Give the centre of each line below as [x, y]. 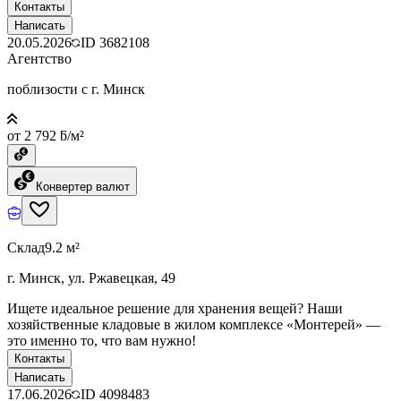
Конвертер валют [83, 186]
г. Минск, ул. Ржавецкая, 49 [91, 277]
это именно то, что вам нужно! [102, 340]
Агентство [39, 58]
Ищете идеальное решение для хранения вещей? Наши [175, 308]
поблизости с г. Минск [76, 89]
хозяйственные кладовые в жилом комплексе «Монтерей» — [194, 324]
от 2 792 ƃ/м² [46, 135]
